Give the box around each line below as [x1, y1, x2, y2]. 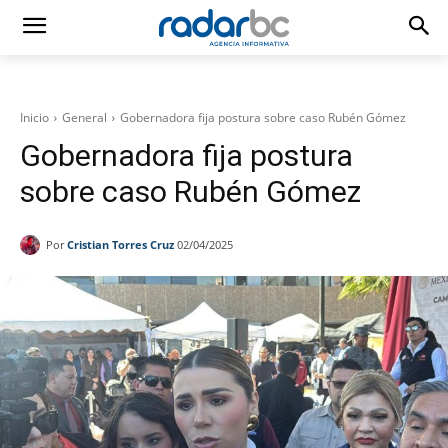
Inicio [20, 109, 49, 126]
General [62, 109, 107, 126]
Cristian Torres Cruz [67, 236, 174, 252]
